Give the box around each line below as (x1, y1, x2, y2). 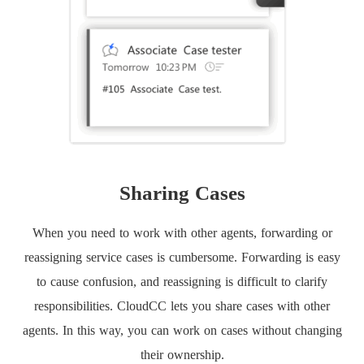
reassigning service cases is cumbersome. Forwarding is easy (24, 249, 340, 264)
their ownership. (140, 347, 224, 362)
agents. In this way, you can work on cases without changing (22, 323, 342, 337)
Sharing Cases (119, 181, 245, 204)
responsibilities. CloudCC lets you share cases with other (34, 298, 330, 313)
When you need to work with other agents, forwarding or (32, 225, 332, 240)
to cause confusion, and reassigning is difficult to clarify (37, 274, 327, 288)
